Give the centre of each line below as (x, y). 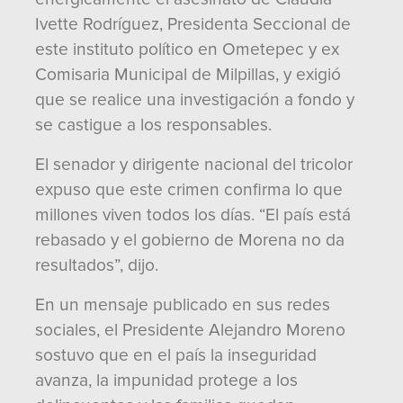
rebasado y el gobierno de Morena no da (190, 240)
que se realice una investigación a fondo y (195, 100)
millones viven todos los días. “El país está (193, 215)
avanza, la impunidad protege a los (166, 381)
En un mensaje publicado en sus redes (183, 305)
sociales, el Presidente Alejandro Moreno (190, 330)
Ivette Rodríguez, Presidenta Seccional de (193, 24)
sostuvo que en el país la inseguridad (176, 355)
